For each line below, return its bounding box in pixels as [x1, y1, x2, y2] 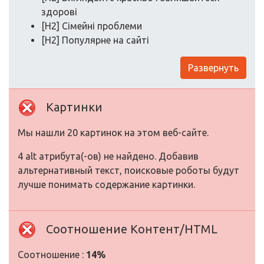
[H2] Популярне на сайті [41, 35, 149, 45]
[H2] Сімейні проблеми [41, 21, 142, 31]
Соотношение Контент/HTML [46, 222, 217, 236]
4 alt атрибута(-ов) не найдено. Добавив [18, 151, 199, 161]
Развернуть [188, 62, 239, 73]
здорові [41, 6, 77, 17]
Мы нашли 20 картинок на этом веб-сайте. [18, 127, 209, 138]
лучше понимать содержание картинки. [18, 179, 195, 190]
